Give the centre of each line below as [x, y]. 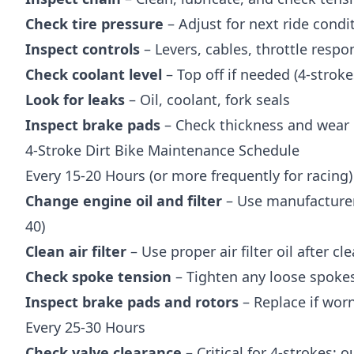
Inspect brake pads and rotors [132, 301]
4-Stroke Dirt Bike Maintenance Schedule [162, 150]
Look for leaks [75, 99]
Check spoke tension [98, 276]
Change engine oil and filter [124, 200]
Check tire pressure [94, 23]
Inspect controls [83, 49]
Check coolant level [94, 74]
